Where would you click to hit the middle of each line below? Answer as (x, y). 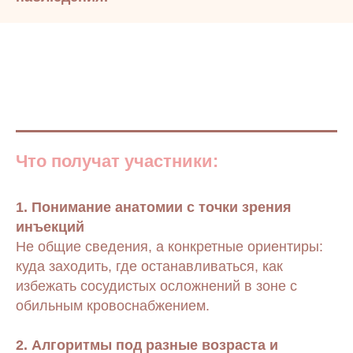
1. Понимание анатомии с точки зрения (154, 207)
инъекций (50, 227)
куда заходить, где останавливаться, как (149, 266)
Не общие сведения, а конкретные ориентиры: (169, 247)
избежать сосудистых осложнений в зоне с (156, 286)
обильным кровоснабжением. (113, 306)
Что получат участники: (117, 161)
